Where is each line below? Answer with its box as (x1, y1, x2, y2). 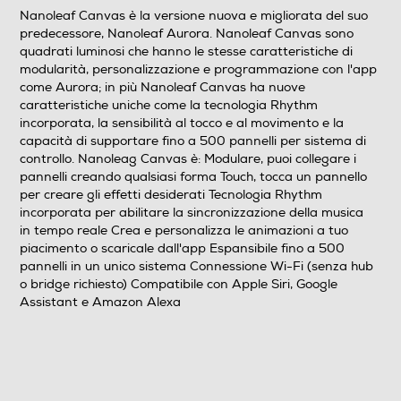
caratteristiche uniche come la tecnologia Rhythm (20, 97, 318, 113)
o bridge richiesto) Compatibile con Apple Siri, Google (20, 276, 337, 292)
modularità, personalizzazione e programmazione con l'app (20, 61, 377, 77)
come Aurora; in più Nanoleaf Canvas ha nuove (20, 79, 305, 95)
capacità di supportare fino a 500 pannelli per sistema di (20, 132, 366, 149)
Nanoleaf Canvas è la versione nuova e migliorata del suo (20, 7, 368, 23)
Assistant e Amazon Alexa (20, 294, 181, 310)
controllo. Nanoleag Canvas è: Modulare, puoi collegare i (20, 150, 356, 166)
